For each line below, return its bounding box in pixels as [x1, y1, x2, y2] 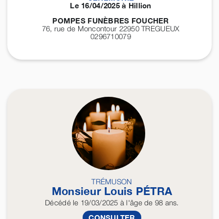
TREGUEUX [141, 24, 180, 33]
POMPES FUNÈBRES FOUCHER [52, 16, 169, 25]
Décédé [45, 198, 71, 207]
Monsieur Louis [51, 185, 136, 198]
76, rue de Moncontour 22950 [42, 24, 142, 33]
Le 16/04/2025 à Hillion [70, 1, 152, 10]
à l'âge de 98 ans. [118, 198, 179, 207]
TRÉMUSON [91, 177, 132, 186]
